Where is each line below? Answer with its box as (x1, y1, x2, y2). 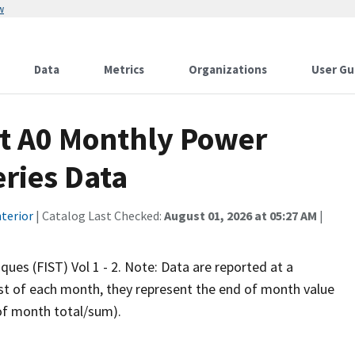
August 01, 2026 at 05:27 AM (164, 208, 317, 223)
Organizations (189, 62, 267, 77)
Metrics (104, 62, 144, 77)
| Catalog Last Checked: (33, 208, 164, 223)
